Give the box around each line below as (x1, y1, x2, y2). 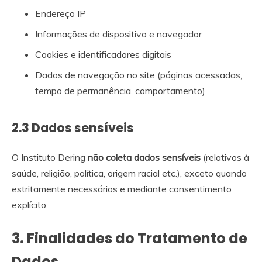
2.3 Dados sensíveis (12, 119, 134, 136)
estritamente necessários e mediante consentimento (12, 183, 232, 195)
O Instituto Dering (12, 151, 88, 164)
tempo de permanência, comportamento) (35, 84, 205, 96)
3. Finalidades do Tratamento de (12, 229, 247, 249)
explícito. (12, 199, 48, 211)
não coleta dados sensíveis (88, 151, 201, 164)
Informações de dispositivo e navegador (35, 27, 202, 40)
